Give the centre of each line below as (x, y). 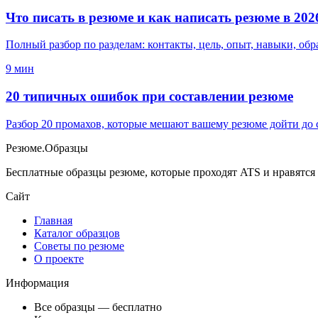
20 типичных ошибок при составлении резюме (149, 97)
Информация (37, 283)
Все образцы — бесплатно (98, 307)
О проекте (59, 258)
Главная (53, 220)
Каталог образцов (77, 233)
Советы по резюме (79, 246)
